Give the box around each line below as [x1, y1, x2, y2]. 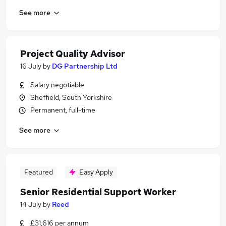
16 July [20, 62, 41, 71]
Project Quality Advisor [20, 48, 125, 60]
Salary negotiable [30, 80, 84, 89]
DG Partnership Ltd [52, 62, 118, 71]
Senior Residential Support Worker [20, 186, 176, 198]
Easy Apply [79, 167, 113, 177]
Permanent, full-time [30, 105, 95, 115]
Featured [24, 167, 53, 177]
